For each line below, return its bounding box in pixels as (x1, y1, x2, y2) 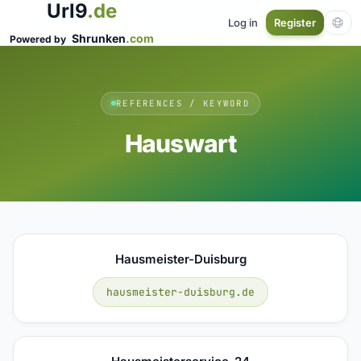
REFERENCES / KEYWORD (115, 97, 251, 109)
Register (274, 16, 316, 29)
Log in (228, 15, 258, 29)
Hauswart (124, 128, 237, 158)
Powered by (10, 33, 68, 45)
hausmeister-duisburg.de (106, 284, 255, 299)
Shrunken (72, 31, 126, 45)
